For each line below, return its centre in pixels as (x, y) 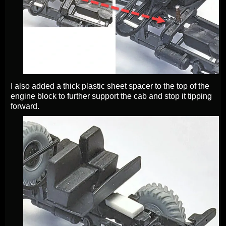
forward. (25, 106)
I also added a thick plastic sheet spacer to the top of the (110, 86)
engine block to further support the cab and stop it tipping (111, 96)
